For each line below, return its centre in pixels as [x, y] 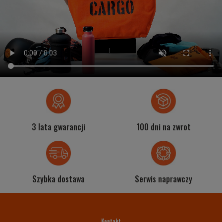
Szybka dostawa [59, 179]
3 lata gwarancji [59, 127]
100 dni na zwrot [163, 127]
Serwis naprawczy [163, 179]
